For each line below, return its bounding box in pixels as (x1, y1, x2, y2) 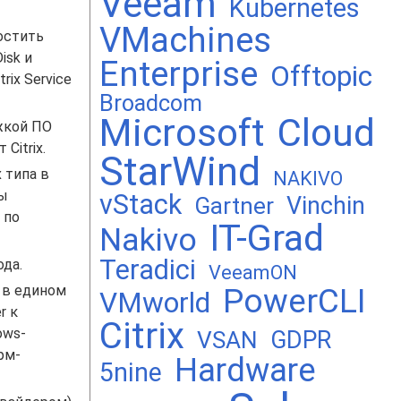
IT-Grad (209, 217, 324, 260)
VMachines (99, 21, 271, 60)
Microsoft (99, 111, 265, 155)
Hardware (175, 351, 316, 389)
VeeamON (209, 261, 297, 284)
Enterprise (99, 54, 258, 94)
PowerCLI (223, 282, 366, 320)
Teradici (99, 254, 196, 286)
